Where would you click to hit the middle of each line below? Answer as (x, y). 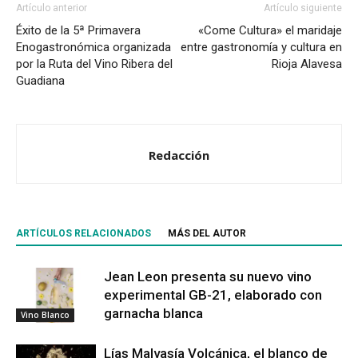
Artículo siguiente (303, 8)
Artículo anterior (52, 8)
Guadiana (40, 80)
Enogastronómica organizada (93, 47)
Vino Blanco (45, 315)
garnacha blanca (153, 313)
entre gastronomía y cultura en (261, 47)
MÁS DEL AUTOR (207, 233)
